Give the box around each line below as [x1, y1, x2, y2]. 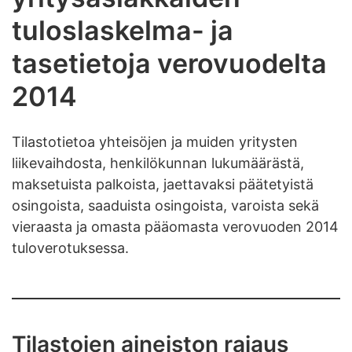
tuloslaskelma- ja [12, 14, 233, 46]
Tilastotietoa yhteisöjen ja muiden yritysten [12, 133, 298, 150]
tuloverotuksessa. [12, 239, 129, 256]
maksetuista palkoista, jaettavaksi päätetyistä [12, 175, 313, 192]
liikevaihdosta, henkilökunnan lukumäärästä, [12, 154, 304, 171]
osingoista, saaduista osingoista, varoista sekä [12, 196, 319, 214]
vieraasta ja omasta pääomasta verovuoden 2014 [12, 218, 339, 235]
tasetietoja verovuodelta [12, 47, 327, 79]
